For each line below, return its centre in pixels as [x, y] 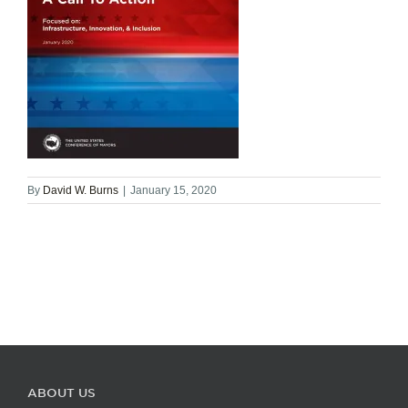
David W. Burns [81, 190]
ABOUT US [61, 393]
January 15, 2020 [173, 190]
